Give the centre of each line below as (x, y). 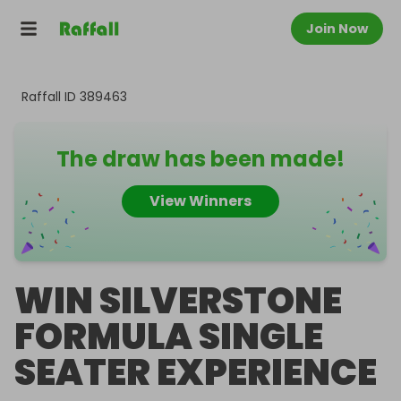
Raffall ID (51, 97)
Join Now (337, 29)
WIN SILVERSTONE (178, 301)
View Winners (200, 201)
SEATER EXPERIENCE (196, 372)
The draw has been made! (200, 159)
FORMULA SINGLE (169, 337)
